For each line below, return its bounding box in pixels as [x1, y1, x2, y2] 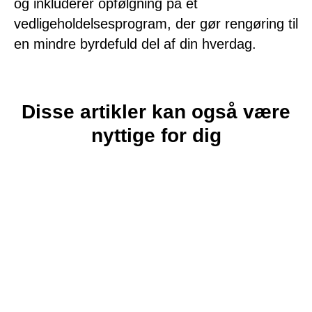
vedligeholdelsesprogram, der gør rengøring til [14, 15, 298, 31]
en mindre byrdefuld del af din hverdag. [14, 36, 256, 52]
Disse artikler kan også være [22, 100, 290, 123]
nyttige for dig [91, 124, 221, 146]
